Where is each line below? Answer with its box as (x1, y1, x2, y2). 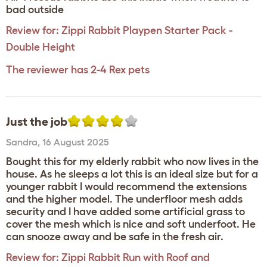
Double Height (6, 41, 75, 53)
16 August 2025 (42, 136, 109, 147)
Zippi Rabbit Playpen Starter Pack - (61, 24, 232, 36)
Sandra (6, 136, 38, 147)
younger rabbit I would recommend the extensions (6, 181, 247, 193)
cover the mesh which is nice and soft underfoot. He (6, 218, 256, 230)
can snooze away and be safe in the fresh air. (6, 231, 223, 243)
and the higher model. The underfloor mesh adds (6, 193, 243, 205)
